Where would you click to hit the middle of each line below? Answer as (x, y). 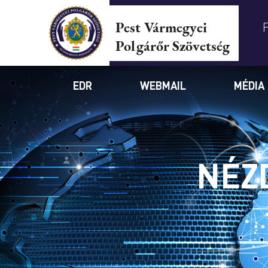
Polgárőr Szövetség (172, 45)
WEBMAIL (163, 85)
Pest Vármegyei (161, 27)
